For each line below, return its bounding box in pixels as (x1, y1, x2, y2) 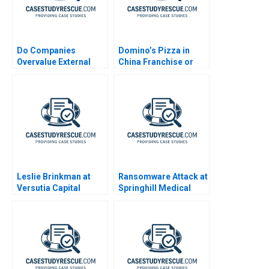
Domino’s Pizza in (118, 45, 190, 55)
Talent (17, 68, 42, 78)
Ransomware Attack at (118, 171, 208, 181)
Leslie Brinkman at (17, 171, 91, 181)
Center (118, 194, 145, 204)
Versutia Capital (17, 183, 80, 193)
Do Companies (17, 45, 76, 55)
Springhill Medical (118, 183, 191, 193)
